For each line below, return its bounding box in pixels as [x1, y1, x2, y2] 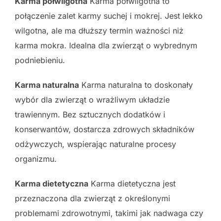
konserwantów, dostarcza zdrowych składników [15, 124, 194, 134]
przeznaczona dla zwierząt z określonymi [15, 193, 170, 203]
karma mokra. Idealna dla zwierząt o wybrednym [15, 40, 197, 50]
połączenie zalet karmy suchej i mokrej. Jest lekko [15, 10, 203, 21]
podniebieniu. [15, 55, 65, 65]
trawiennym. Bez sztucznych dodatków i [15, 109, 165, 119]
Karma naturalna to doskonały [79, 79, 193, 90]
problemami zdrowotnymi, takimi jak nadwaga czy [15, 208, 203, 218]
